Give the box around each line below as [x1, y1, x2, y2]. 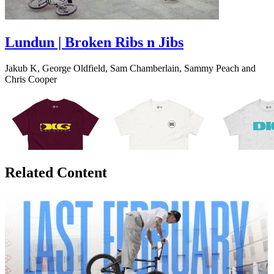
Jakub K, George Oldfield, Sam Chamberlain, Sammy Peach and [5, 63, 256, 74]
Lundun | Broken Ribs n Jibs [5, 34, 183, 51]
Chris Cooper [5, 74, 57, 85]
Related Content [5, 165, 107, 180]
